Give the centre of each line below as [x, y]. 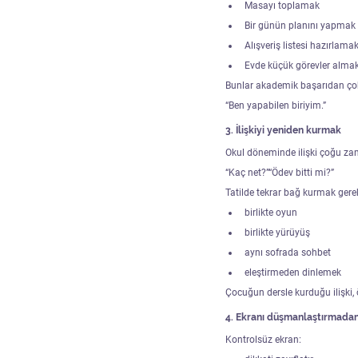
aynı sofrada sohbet [288, 252]
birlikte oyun [271, 212]
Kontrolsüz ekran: [263, 339]
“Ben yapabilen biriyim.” [276, 105]
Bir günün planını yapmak [300, 25]
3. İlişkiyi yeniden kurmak [283, 130]
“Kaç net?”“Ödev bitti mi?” [280, 172]
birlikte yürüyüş [277, 232]
